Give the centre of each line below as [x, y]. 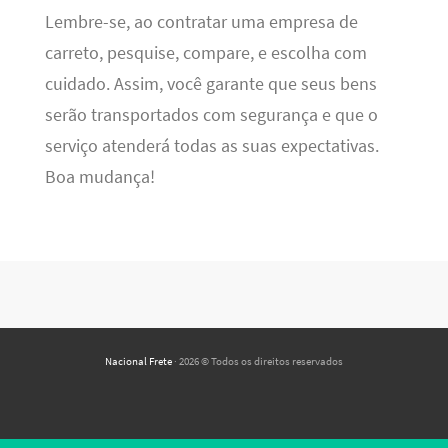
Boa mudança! [99, 177]
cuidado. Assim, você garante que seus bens [210, 84]
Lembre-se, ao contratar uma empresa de [201, 22]
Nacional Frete [138, 361]
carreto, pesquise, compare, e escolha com [205, 53]
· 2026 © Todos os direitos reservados [257, 361]
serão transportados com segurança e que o [211, 115]
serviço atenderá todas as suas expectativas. [211, 146]
